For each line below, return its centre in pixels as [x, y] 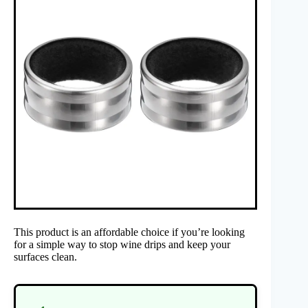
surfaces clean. [45, 256]
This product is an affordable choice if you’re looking [129, 232]
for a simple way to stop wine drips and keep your [122, 244]
